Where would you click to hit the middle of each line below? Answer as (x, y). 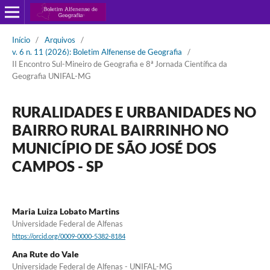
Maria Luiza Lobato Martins (65, 211)
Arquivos (60, 39)
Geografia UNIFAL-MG (51, 76)
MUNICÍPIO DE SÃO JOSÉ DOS (114, 148)
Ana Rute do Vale (45, 254)
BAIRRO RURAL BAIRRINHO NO (120, 130)
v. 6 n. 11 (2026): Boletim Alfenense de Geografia (97, 52)
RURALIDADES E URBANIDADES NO (134, 111)
